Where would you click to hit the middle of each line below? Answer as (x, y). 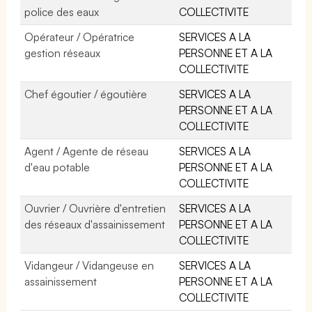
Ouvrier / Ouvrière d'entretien (95, 208)
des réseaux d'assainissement (95, 224)
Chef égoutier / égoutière (86, 94)
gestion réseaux (63, 53)
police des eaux (62, 11)
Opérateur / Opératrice (80, 37)
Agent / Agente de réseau (87, 151)
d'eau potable (57, 167)
